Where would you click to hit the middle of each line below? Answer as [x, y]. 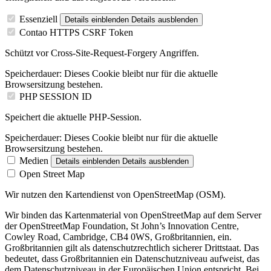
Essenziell [38, 19]
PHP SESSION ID [56, 97]
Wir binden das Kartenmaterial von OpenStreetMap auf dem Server [133, 215]
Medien [34, 161]
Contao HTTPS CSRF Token [76, 33]
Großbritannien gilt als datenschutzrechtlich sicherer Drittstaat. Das [132, 248]
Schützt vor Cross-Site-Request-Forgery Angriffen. [102, 53]
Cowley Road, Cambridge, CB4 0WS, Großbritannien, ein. [118, 237]
